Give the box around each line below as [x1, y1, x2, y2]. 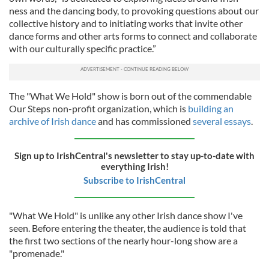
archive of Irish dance [9, 115, 96, 127]
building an [188, 103, 234, 115]
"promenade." [9, 247, 64, 259]
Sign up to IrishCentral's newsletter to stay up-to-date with [14, 150, 255, 162]
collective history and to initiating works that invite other [9, 17, 243, 29]
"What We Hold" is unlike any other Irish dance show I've [9, 210, 243, 222]
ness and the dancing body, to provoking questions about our [9, 5, 259, 17]
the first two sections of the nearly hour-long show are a [9, 235, 238, 247]
